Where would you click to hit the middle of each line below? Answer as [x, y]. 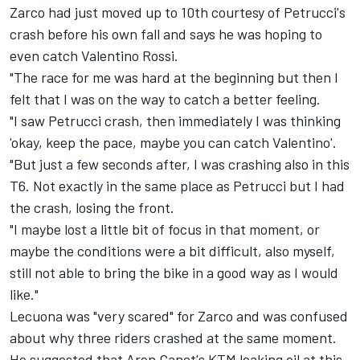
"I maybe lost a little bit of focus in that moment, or [165, 229]
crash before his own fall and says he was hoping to [166, 34]
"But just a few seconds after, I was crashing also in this [180, 164]
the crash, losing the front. [92, 208]
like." [24, 295]
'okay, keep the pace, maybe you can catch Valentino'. [173, 143]
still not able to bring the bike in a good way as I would [174, 273]
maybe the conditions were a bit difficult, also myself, [172, 251]
